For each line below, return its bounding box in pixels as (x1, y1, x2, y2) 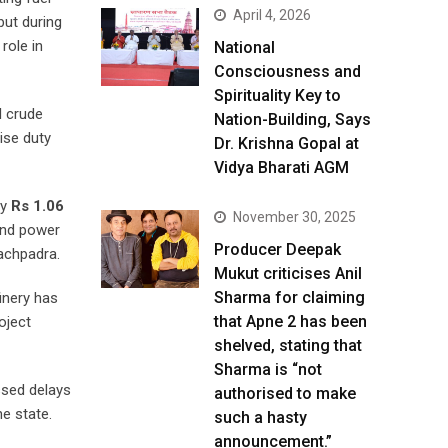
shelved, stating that (214, 336, 362, 355)
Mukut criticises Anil (214, 264, 362, 283)
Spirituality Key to (214, 86, 341, 105)
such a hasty (214, 408, 307, 427)
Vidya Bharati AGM (214, 158, 349, 177)
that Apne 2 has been (214, 312, 367, 331)
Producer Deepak (214, 240, 341, 259)
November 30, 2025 (233, 209, 356, 225)
